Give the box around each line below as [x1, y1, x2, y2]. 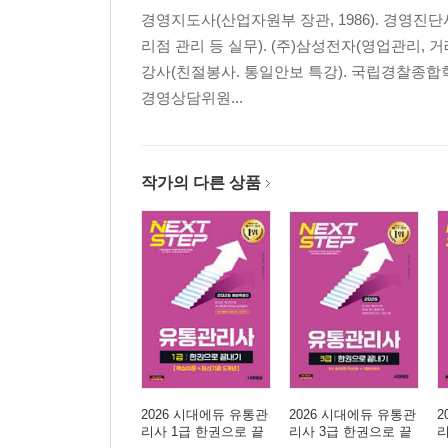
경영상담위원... [141, 89, 243, 107]
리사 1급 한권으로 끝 [141, 424, 264, 440]
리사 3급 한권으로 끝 [289, 424, 412, 440]
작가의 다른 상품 [141, 174, 261, 192]
